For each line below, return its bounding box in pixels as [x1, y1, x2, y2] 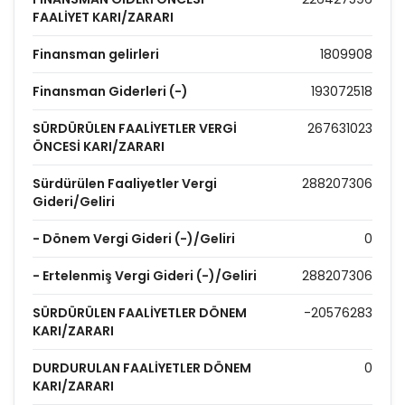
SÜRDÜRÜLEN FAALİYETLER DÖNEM [33, 304, 247, 322]
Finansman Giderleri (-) [33, 82, 188, 100]
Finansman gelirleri [33, 45, 159, 63]
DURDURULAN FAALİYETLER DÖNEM [33, 359, 251, 377]
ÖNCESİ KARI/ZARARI [33, 137, 165, 155]
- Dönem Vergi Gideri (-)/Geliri [33, 230, 235, 248]
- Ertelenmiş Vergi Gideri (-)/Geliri [33, 267, 257, 285]
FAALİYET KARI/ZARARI [33, 8, 174, 26]
